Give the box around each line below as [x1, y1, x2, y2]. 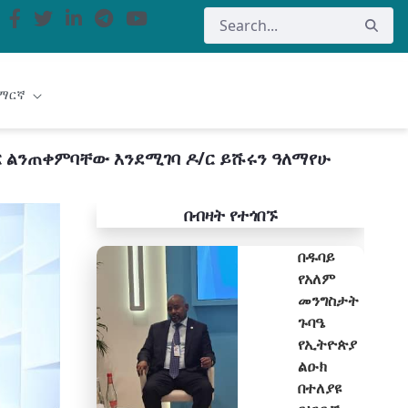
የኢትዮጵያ [298, 334, 357, 354]
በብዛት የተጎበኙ [183, 204, 278, 226]
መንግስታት [298, 291, 359, 311]
